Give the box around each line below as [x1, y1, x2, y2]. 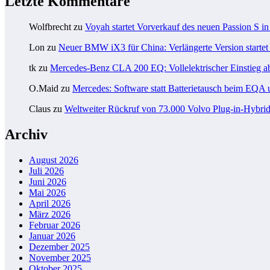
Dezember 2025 [29, 241, 90, 252]
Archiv [5, 126, 48, 142]
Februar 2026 [29, 219, 80, 230]
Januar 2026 [29, 230, 75, 241]
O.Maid [29, 83, 58, 94]
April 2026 [29, 198, 71, 209]
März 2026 [29, 209, 71, 219]
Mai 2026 [29, 187, 66, 198]
